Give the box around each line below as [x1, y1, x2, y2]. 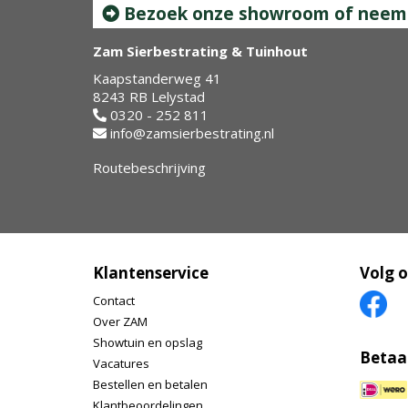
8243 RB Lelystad [93, 87, 205, 106]
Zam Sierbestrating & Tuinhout [93, 42, 308, 60]
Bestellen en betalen [93, 376, 208, 393]
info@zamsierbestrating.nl [110, 124, 274, 142]
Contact [93, 292, 135, 309]
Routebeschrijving [93, 158, 206, 177]
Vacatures [93, 355, 149, 372]
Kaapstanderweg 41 [93, 69, 221, 87]
